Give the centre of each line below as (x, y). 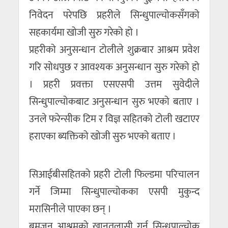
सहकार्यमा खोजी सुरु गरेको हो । (84, 33)
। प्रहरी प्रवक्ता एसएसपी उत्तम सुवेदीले (114, 84)
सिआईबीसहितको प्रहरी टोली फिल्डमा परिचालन (114, 174)
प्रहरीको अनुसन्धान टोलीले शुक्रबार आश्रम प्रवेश (114, 50)
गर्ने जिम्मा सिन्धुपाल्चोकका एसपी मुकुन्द (114, 192)
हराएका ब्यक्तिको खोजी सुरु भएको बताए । (102, 136)
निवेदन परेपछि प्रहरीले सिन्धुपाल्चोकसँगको (114, 15)
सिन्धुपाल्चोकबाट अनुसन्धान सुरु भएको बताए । (114, 102)
